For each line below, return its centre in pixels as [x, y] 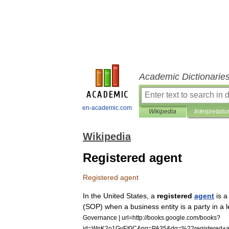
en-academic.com [107, 108]
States [136, 196]
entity [170, 207]
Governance [100, 217]
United [114, 196]
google [175, 217]
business [145, 207]
